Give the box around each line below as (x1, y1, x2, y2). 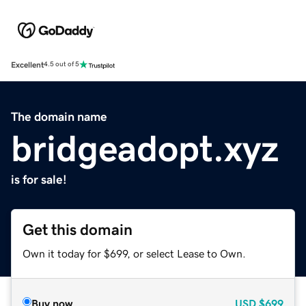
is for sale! (11, 173, 67, 186)
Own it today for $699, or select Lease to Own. (23, 247, 246, 259)
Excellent (11, 60, 44, 69)
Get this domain (23, 221, 133, 238)
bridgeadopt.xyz (11, 129, 279, 167)
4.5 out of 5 (44, 61, 79, 68)
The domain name (11, 110, 107, 123)
